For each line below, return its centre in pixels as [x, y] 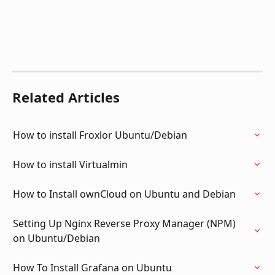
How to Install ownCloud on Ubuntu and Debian [124, 194]
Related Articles [66, 97]
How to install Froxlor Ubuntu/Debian [100, 135]
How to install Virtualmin [70, 164]
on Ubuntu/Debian [56, 238]
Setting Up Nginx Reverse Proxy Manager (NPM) [126, 223]
